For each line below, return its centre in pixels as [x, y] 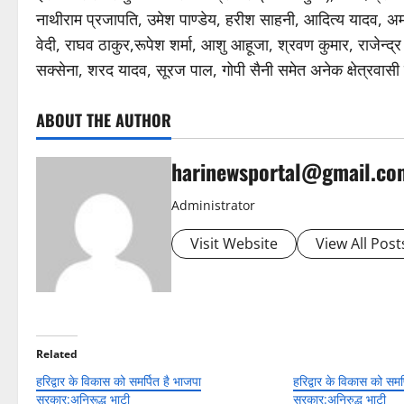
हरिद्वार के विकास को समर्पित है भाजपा [119, 381]
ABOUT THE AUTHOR [104, 120]
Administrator [213, 205]
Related [57, 354]
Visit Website [234, 243]
